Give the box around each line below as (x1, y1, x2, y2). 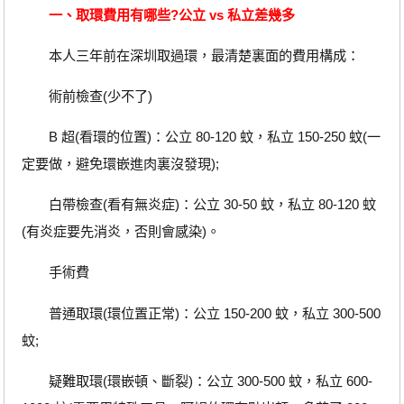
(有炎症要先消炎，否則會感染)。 (21, 224, 220, 240)
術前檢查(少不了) (21, 87, 152, 104)
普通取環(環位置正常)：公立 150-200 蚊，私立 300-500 (21, 305, 381, 321)
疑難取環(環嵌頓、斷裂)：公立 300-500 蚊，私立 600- (21, 372, 372, 389)
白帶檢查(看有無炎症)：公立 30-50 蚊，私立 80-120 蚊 (21, 197, 376, 213)
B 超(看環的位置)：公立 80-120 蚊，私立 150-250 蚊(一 (21, 129, 381, 145)
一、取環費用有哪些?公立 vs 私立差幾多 (48, 6, 295, 23)
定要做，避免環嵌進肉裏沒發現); (21, 156, 219, 172)
